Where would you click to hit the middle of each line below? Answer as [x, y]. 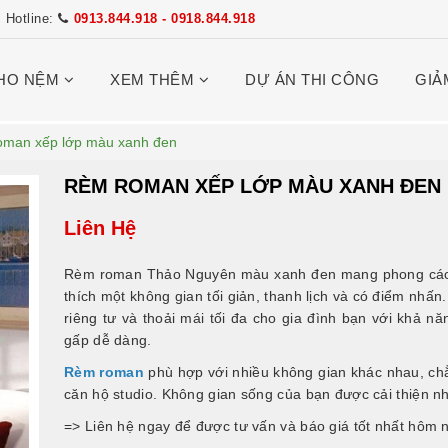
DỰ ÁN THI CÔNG [312, 79]
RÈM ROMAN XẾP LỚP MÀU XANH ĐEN [252, 186]
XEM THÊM [154, 79]
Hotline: [31, 18]
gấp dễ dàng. [108, 340]
